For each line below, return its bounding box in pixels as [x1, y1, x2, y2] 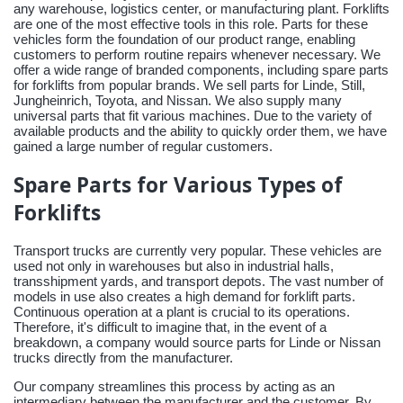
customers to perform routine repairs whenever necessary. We [13, 47, 381, 63]
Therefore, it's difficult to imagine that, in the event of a [13, 319, 327, 336]
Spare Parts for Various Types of [13, 170, 343, 199]
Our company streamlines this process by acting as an [13, 379, 335, 395]
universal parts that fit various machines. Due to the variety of [13, 108, 372, 124]
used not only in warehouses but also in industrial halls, [13, 258, 334, 274]
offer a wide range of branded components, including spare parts [13, 62, 389, 78]
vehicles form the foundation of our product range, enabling [13, 31, 355, 48]
